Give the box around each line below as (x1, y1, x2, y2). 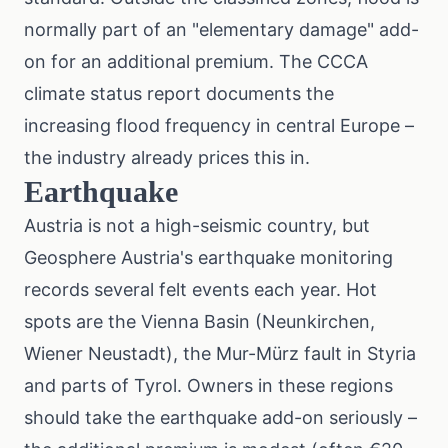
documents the (201, 83, 334, 104)
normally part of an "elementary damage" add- (24, 19, 419, 40)
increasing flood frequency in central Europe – (24, 115, 414, 136)
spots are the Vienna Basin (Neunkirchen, (24, 311, 375, 332)
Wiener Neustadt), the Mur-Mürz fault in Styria (24, 343, 416, 364)
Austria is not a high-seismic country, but (24, 215, 370, 236)
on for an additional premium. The (24, 51, 317, 72)
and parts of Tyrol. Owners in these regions (24, 375, 393, 396)
